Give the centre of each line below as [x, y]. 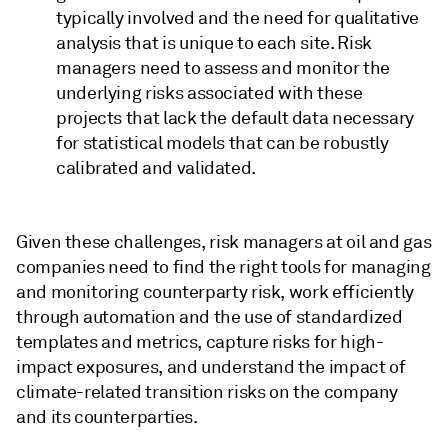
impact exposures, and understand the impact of [211, 367]
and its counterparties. [107, 417]
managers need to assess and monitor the [223, 68]
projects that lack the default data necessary [235, 118]
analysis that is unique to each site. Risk [214, 43]
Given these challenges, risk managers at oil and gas [224, 242]
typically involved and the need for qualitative [238, 18]
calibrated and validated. [156, 168]
